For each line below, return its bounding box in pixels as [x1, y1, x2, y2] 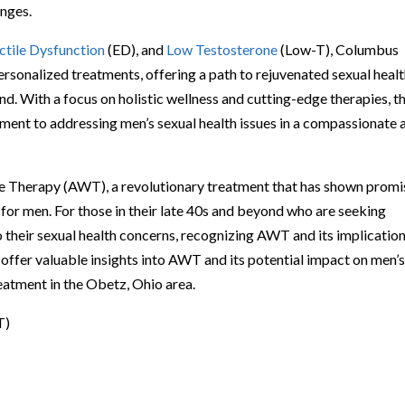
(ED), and [105, 40, 167, 58]
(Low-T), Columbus [278, 40, 400, 58]
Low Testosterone [166, 40, 278, 58]
